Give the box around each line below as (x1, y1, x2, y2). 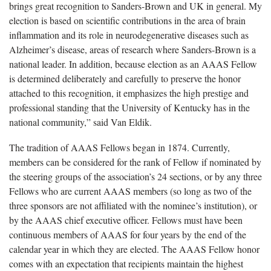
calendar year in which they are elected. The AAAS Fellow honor (9, 242, 260, 255)
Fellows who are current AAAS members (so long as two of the (9, 184, 252, 197)
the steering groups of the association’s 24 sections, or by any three (9, 169, 262, 183)
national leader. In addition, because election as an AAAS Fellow (9, 57, 257, 70)
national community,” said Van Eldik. (9, 115, 152, 128)
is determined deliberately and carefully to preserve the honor (9, 71, 241, 85)
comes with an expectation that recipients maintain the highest (9, 256, 243, 270)
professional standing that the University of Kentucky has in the (9, 100, 250, 114)
